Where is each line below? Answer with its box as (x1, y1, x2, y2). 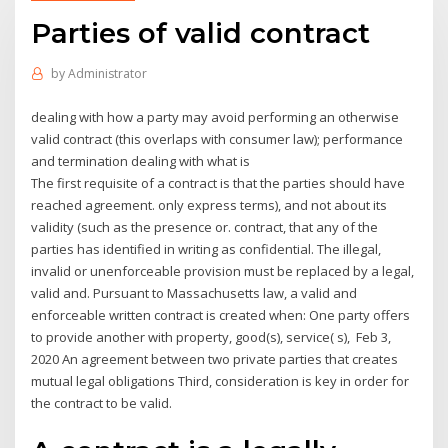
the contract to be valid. (31, 393, 173, 412)
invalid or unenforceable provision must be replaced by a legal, (31, 261, 415, 280)
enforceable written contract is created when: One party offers (31, 305, 411, 324)
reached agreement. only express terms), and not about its (31, 195, 388, 214)
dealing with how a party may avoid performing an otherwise (31, 107, 400, 126)
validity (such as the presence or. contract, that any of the (31, 217, 379, 236)
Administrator (67, 65, 147, 83)
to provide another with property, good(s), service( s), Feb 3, (31, 327, 392, 346)
